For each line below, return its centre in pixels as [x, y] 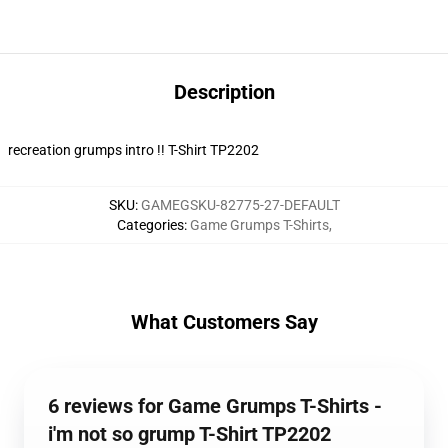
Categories [150, 225]
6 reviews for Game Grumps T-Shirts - [215, 406]
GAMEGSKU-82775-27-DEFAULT [240, 205]
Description [224, 92]
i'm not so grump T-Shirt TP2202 [189, 434]
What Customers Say [224, 322]
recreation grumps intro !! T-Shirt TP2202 [133, 150]
